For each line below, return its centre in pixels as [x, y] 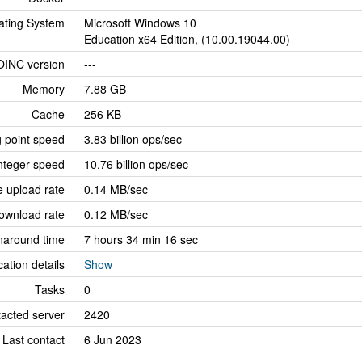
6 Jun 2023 [113, 339]
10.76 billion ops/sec [136, 164]
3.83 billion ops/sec [133, 139]
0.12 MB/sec [116, 214]
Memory [44, 89]
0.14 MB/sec [116, 189]
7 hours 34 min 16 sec [141, 239]
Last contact [34, 339]
